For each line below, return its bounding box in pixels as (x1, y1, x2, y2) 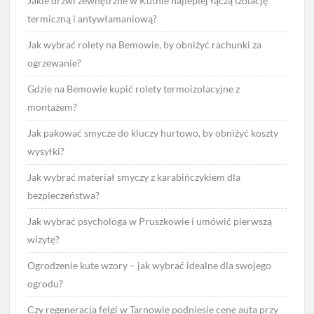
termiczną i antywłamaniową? (27, 13, 158, 25)
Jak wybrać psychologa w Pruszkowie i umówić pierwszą (27, 215, 273, 228)
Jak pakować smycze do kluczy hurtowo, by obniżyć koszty (27, 127, 279, 139)
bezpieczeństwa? (27, 189, 100, 202)
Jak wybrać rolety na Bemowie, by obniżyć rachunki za (27, 39, 262, 51)
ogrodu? (27, 278, 64, 290)
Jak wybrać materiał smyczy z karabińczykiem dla (27, 171, 241, 184)
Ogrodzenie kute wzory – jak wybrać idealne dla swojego (27, 259, 272, 272)
